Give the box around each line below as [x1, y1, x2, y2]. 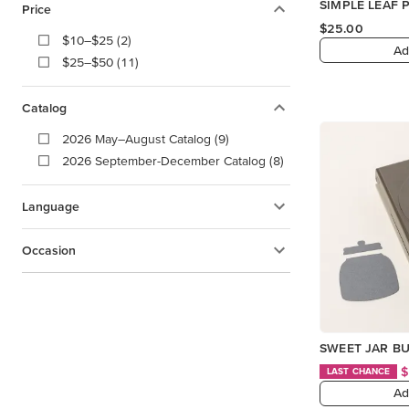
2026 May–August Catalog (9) [62, 131, 229, 146]
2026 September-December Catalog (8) [62, 152, 284, 168]
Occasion [22, 242, 76, 257]
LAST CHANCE [327, 366, 391, 377]
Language [22, 198, 79, 214]
